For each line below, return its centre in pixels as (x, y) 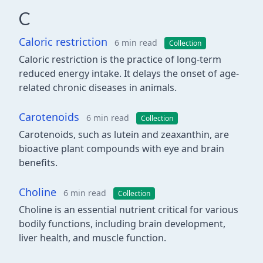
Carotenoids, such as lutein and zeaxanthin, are (124, 134)
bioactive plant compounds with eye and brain (122, 149)
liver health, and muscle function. (92, 238)
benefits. (38, 163)
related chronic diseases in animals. (98, 87)
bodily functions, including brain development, (122, 224)
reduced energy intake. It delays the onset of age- (129, 73)
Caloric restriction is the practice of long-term (120, 59)
